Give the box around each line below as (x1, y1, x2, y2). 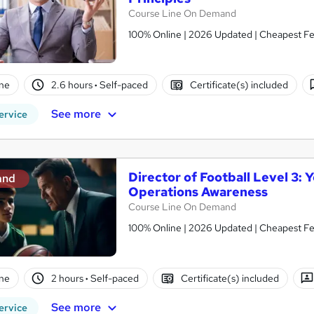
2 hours (51, 271, 86, 285)
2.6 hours (51, 78, 95, 91)
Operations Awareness (128, 184, 268, 200)
